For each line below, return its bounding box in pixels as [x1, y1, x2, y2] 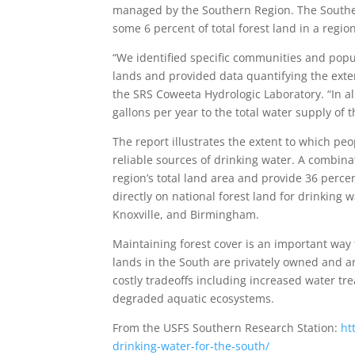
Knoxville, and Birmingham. [113, 207, 259, 222]
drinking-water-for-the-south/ [113, 338, 269, 353]
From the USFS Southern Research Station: [113, 320, 341, 335]
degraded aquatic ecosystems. [113, 291, 274, 306]
